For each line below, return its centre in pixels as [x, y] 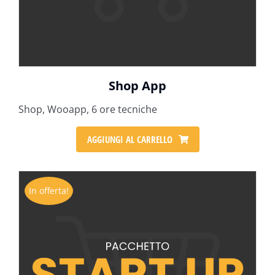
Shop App [137, 86]
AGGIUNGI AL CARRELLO [130, 139]
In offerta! [49, 191]
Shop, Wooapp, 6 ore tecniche [88, 109]
